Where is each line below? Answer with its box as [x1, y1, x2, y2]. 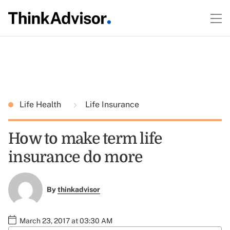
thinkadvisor [57, 185, 100, 194]
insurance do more [8, 148, 143, 166]
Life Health [20, 100, 63, 109]
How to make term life [8, 130, 162, 147]
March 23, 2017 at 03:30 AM [20, 216, 112, 225]
